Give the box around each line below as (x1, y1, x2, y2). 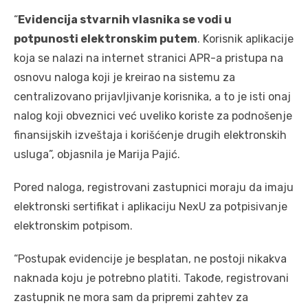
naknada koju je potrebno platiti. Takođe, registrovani (14, 272, 289, 285)
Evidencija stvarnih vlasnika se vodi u (18, 13, 232, 27)
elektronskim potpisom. (14, 219, 133, 233)
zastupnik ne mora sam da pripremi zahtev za (14, 291, 248, 305)
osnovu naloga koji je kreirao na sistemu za (14, 71, 235, 85)
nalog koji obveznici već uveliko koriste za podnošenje (14, 109, 292, 123)
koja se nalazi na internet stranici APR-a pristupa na (14, 52, 283, 65)
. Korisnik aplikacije (197, 32, 294, 46)
